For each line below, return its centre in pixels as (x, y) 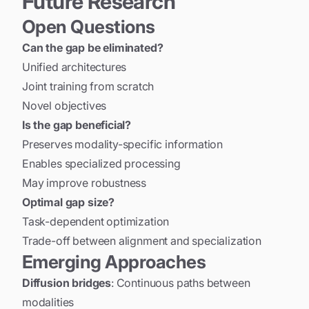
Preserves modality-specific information (123, 144)
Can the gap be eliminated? (93, 47)
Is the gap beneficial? (77, 124)
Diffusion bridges (67, 282)
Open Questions (89, 26)
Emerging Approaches (114, 261)
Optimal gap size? (69, 202)
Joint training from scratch (88, 86)
